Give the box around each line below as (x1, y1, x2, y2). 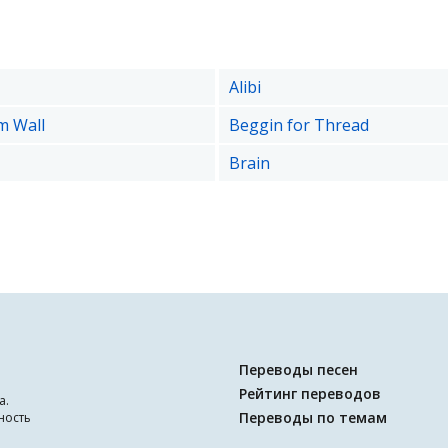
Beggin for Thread (228, 114, 369, 136)
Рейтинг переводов (239, 384, 381, 403)
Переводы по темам (239, 408, 387, 427)
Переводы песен (239, 360, 358, 379)
